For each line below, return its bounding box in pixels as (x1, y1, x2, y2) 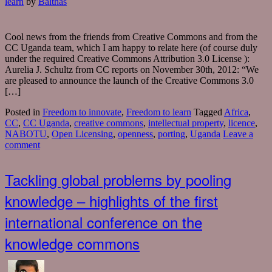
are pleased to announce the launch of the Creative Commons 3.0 (5, 75, 254, 86)
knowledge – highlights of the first (5, 190, 218, 212)
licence (228, 118, 255, 129)
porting (158, 129, 185, 140)
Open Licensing (52, 129, 113, 140)
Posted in (5, 107, 42, 118)
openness (118, 129, 153, 140)
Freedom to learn (126, 107, 191, 118)
